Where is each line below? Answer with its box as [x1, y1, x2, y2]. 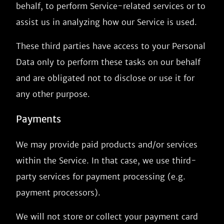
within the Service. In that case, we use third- [16, 155, 196, 165]
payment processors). [16, 187, 100, 197]
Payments [16, 113, 61, 125]
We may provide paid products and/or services [16, 139, 197, 149]
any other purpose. [16, 89, 90, 99]
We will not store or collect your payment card [16, 211, 198, 221]
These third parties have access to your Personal [16, 41, 205, 51]
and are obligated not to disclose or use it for [16, 73, 194, 83]
